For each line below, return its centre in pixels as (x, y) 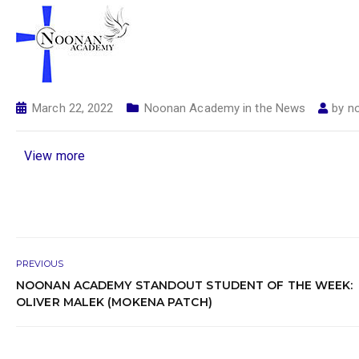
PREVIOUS (40, 263)
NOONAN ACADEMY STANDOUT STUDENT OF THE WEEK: (185, 285)
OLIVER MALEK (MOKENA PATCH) (114, 302)
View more (54, 156)
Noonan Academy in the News (225, 108)
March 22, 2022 (73, 108)
